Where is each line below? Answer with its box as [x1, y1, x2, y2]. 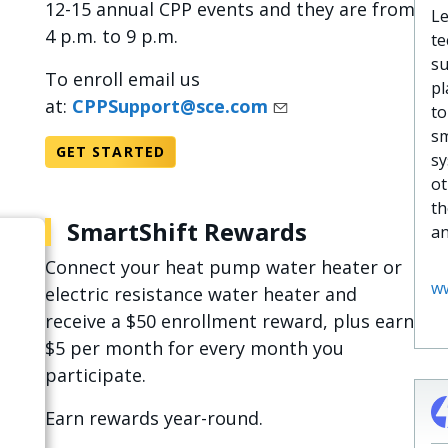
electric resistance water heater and [44, 282, 357, 306]
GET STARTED [55, 142, 166, 161]
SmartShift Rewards [66, 215, 307, 248]
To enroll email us [44, 67, 200, 91]
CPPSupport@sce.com [71, 94, 268, 118]
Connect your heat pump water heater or [44, 255, 402, 279]
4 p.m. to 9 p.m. [44, 24, 178, 48]
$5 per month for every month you [44, 336, 344, 360]
